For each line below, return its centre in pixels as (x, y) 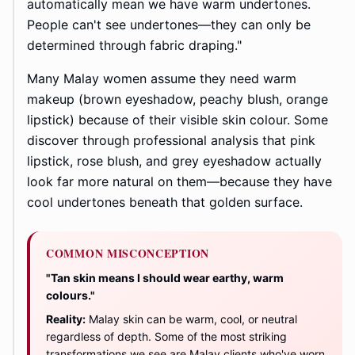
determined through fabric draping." (134, 46)
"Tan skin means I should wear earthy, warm (165, 278)
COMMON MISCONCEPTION (128, 254)
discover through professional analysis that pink (171, 141)
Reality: (66, 319)
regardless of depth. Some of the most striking (166, 337)
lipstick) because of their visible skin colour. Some (177, 120)
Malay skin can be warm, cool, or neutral (191, 319)
